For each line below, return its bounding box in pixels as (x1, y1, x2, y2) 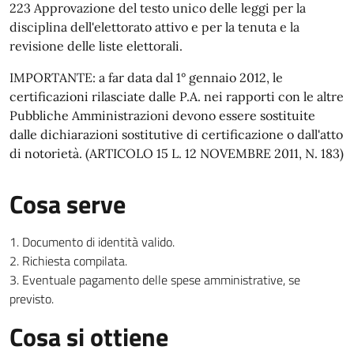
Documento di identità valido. (22, 232, 175, 251)
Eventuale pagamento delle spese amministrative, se (22, 270, 300, 289)
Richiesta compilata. (22, 251, 127, 270)
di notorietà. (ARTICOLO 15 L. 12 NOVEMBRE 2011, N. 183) (9, 145, 344, 161)
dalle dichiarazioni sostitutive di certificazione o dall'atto (9, 126, 343, 142)
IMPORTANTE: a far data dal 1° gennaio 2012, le (9, 70, 283, 85)
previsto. (9, 289, 54, 308)
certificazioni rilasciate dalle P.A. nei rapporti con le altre (9, 88, 344, 104)
